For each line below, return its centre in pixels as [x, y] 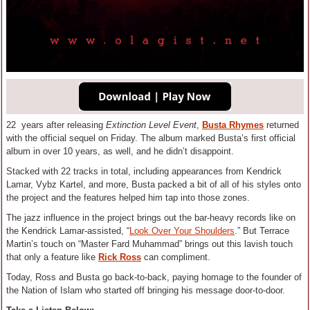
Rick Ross [120, 257]
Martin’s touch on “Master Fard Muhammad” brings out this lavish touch [149, 244]
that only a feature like [52, 257]
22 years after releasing [56, 125]
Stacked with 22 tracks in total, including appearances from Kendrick [144, 172]
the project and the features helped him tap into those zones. [128, 198]
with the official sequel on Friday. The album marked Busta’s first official [151, 138]
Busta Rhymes [233, 125]
